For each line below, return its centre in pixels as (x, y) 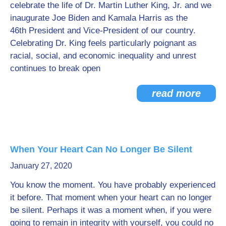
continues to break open (55, 68)
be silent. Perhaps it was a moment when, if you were (111, 210)
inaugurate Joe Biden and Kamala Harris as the (99, 18)
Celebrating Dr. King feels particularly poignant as (103, 43)
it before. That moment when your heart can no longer (111, 197)
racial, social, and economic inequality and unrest (103, 55)
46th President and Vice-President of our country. (103, 30)
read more (176, 93)
